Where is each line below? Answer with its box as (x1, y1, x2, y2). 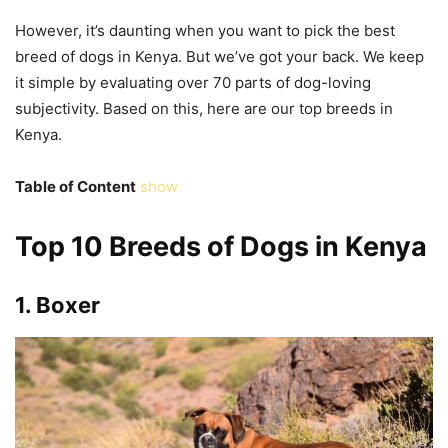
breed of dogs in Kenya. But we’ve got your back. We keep (15, 47, 424, 66)
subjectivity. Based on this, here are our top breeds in (15, 99, 393, 118)
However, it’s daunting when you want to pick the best (15, 21, 395, 40)
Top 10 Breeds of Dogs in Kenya (15, 230, 427, 263)
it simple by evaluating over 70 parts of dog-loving (15, 73, 371, 92)
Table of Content (15, 177, 136, 196)
